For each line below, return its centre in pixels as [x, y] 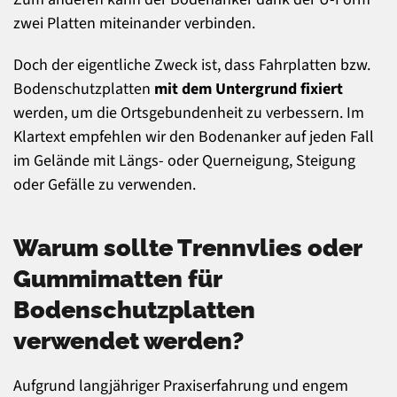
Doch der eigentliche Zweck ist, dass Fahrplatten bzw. [192, 66]
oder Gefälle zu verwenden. [105, 185]
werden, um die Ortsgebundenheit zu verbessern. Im [189, 113]
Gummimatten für [117, 279]
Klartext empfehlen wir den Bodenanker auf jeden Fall [194, 137]
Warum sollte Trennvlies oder [187, 248]
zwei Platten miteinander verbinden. [134, 24]
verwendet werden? [128, 341]
